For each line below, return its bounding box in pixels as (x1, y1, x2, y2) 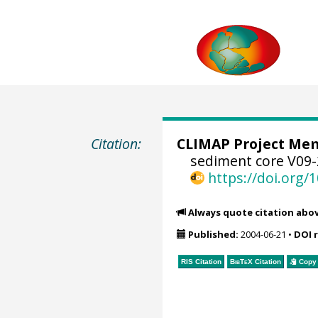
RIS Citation (180, 257, 221, 265)
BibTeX (229, 257, 253, 265)
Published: (187, 228, 238, 241)
